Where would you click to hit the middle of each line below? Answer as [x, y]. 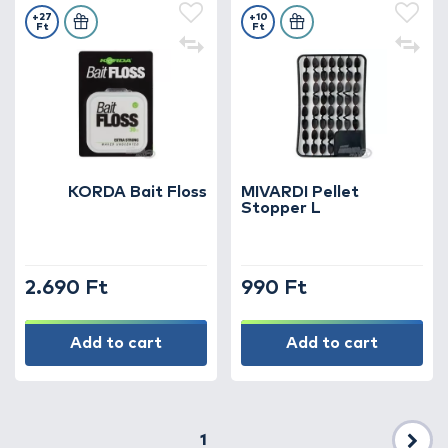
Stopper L [281, 208]
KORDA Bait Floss [137, 192]
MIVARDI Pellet [300, 192]
